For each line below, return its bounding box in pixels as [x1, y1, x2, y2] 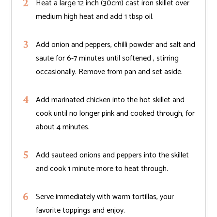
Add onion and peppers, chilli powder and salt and [36, 38, 195, 51]
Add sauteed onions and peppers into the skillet [36, 149, 189, 162]
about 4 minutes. [36, 121, 90, 134]
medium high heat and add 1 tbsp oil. [36, 10, 154, 23]
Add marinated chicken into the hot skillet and [36, 93, 185, 107]
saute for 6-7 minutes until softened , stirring [36, 52, 179, 65]
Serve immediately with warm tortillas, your [36, 190, 174, 203]
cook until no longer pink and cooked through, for [36, 107, 195, 120]
